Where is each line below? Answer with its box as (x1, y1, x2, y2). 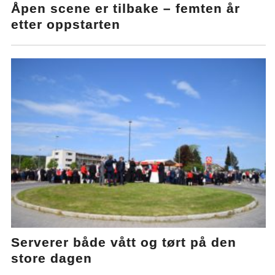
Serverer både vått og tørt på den (11, 235, 237, 250)
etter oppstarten (11, 17, 121, 31)
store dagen (11, 251, 93, 266)
